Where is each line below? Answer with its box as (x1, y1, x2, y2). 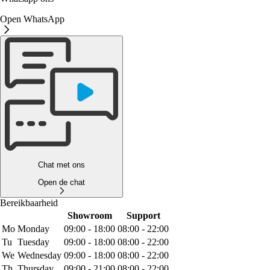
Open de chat (38, 177, 85, 187)
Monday (17, 223, 49, 234)
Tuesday (17, 236, 49, 247)
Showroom (67, 210, 112, 221)
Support (126, 210, 160, 221)
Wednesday (17, 250, 61, 260)
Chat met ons (38, 160, 85, 170)
